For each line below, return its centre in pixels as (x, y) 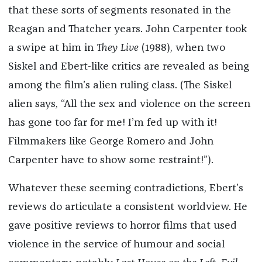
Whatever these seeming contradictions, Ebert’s (125, 189)
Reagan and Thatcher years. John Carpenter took (127, 30)
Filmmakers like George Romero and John (111, 142)
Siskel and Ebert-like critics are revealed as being (128, 67)
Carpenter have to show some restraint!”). (111, 161)
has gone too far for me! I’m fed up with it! (112, 123)
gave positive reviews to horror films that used (122, 226)
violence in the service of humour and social (116, 245)
